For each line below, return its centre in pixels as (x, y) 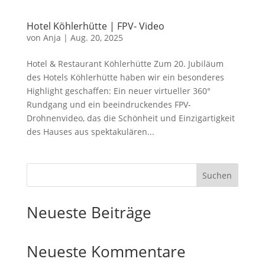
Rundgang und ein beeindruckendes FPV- (109, 104)
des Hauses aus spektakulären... (90, 132)
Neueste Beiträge (89, 212)
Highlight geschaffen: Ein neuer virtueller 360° (118, 91)
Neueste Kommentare (106, 251)
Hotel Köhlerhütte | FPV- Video (95, 26)
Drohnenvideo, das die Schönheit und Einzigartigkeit (130, 118)
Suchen (217, 175)
